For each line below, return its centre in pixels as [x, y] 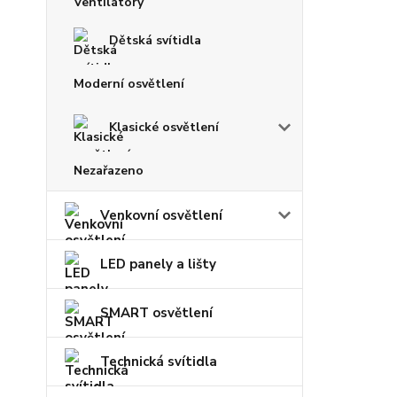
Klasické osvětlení [164, 127]
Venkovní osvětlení [161, 215]
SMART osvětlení [156, 313]
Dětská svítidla [155, 40]
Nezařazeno [109, 171]
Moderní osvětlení [129, 84]
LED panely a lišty [158, 264]
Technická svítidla [159, 362]
